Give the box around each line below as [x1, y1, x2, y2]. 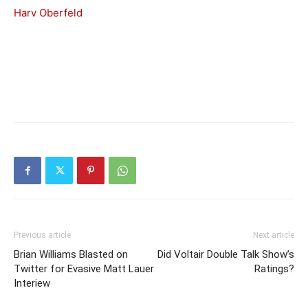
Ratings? [254, 263, 294, 275]
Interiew [14, 277, 50, 289]
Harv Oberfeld [14, 6, 82, 19]
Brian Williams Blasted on [14, 248, 128, 261]
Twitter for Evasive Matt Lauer [14, 263, 154, 275]
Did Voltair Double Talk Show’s [157, 248, 294, 261]
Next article [253, 230, 294, 240]
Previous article [14, 230, 71, 240]
